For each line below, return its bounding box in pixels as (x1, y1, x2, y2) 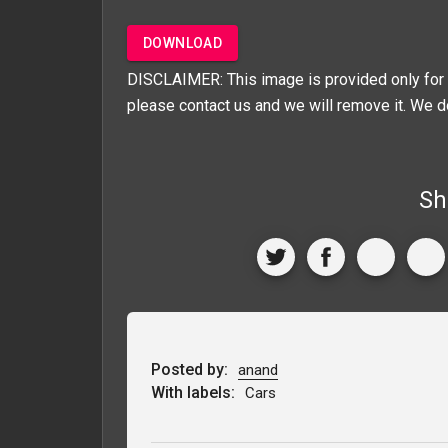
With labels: (151, 382, 239, 402)
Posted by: (151, 359, 232, 379)
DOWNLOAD (143, 34, 223, 51)
